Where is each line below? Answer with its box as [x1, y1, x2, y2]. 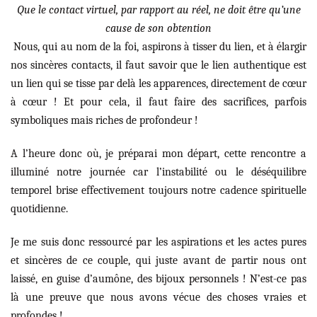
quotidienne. [11, 202, 68, 215]
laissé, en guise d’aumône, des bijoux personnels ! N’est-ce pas [11, 272, 306, 285]
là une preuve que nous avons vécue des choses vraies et [11, 290, 306, 304]
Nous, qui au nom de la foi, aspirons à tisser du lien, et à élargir [11, 40, 306, 53]
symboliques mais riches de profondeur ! [11, 113, 198, 127]
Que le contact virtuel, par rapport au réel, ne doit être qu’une [16, 3, 301, 16]
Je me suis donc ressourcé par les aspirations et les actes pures [11, 235, 306, 248]
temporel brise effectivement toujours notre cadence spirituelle [11, 183, 306, 197]
